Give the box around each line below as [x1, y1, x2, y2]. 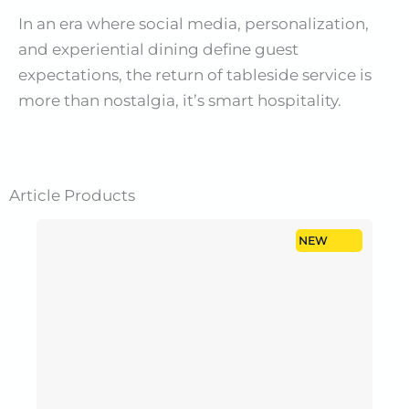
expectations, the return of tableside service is [18, 65, 372, 84]
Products [60, 186, 135, 205]
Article [9, 186, 60, 205]
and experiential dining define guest [18, 39, 299, 58]
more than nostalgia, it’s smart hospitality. [18, 90, 341, 110]
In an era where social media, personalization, [18, 14, 369, 33]
